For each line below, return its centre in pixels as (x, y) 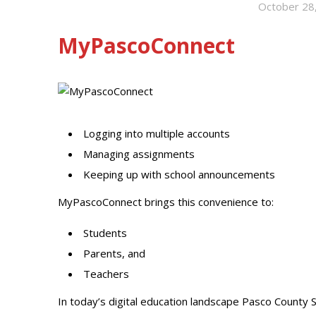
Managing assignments (139, 154)
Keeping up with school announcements (179, 174)
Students (105, 233)
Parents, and (114, 253)
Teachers (106, 274)
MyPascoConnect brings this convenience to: (166, 202)
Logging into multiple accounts (157, 133)
